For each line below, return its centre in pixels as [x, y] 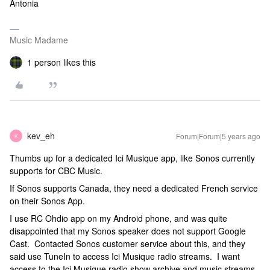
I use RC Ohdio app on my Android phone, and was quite [118, 218]
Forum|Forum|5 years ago [218, 136]
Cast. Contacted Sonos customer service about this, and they [127, 243]
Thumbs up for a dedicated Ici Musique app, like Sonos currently [132, 158]
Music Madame [39, 40]
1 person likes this [61, 62]
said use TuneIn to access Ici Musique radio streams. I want [125, 256]
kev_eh [41, 136]
